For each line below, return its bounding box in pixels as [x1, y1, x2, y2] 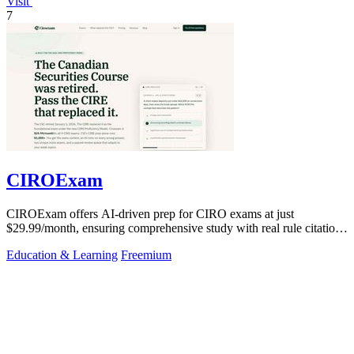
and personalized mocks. [6, 235, 129, 249]
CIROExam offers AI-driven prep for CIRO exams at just [6, 206, 294, 220]
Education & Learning [6, 247, 118, 262]
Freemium [121, 247, 171, 262]
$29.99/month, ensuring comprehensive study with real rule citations [6, 220, 346, 235]
